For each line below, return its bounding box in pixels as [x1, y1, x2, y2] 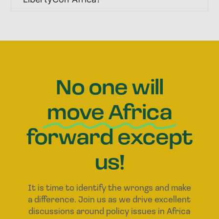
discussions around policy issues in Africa [28, 205, 191, 217]
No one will [56, 72, 163, 100]
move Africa [47, 97, 172, 125]
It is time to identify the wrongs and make [27, 181, 191, 193]
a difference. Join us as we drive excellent [28, 193, 191, 205]
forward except [26, 122, 193, 150]
